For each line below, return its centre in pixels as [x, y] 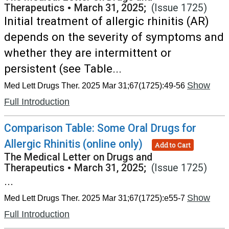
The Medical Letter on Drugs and [78, 157]
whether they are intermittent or [88, 53]
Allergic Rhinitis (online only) [73, 144]
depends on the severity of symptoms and [114, 37]
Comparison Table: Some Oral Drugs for [100, 128]
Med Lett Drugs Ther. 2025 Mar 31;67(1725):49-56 [95, 86]
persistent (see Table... [63, 68]
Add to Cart [173, 144]
